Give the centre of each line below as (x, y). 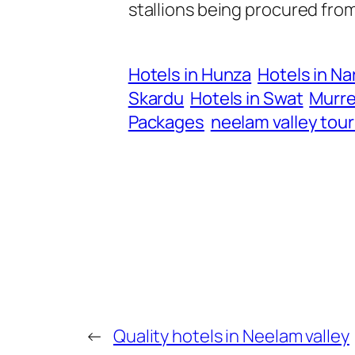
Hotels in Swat (246, 98)
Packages (166, 122)
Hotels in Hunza (190, 74)
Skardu (156, 98)
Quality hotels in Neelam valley (231, 336)
